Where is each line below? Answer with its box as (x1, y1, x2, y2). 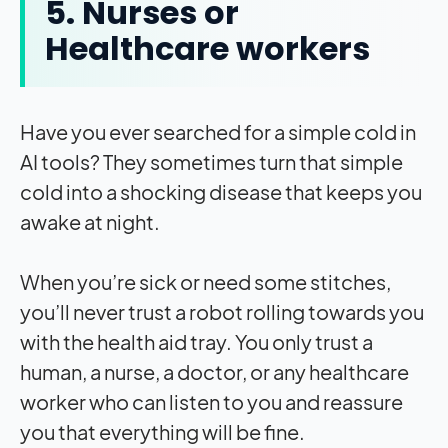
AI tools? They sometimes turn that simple (20, 149, 403, 175)
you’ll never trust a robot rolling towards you (20, 299, 424, 325)
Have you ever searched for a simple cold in (20, 119, 416, 145)
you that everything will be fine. (20, 419, 308, 445)
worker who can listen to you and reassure (20, 389, 403, 415)
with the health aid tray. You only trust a (20, 329, 373, 355)
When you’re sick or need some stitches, (20, 269, 391, 295)
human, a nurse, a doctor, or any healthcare (20, 359, 409, 385)
